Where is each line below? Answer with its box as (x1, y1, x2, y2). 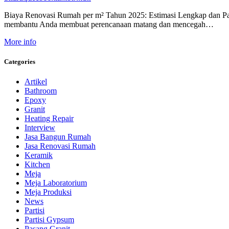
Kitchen (25, 159, 50, 169)
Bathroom (25, 86, 57, 95)
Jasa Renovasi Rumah (25, 141, 96, 150)
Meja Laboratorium (25, 178, 87, 187)
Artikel (25, 77, 47, 86)
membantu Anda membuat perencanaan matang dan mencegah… (4, 19, 214, 29)
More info (4, 37, 36, 46)
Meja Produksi (25, 187, 72, 196)
